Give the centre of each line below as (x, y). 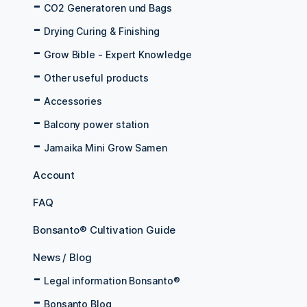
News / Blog (62, 258)
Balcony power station (97, 125)
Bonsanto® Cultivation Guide (105, 230)
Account (54, 175)
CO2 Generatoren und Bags (108, 8)
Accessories (73, 101)
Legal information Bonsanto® (112, 281)
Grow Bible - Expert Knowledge (118, 55)
